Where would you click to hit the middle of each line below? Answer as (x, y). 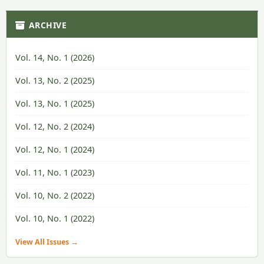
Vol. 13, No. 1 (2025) (55, 103)
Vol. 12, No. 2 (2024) (55, 126)
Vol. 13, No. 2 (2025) (55, 80)
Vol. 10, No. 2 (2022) (55, 195)
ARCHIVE (47, 25)
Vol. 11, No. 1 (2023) (55, 172)
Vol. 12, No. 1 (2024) (55, 149)
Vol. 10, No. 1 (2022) (55, 218)
